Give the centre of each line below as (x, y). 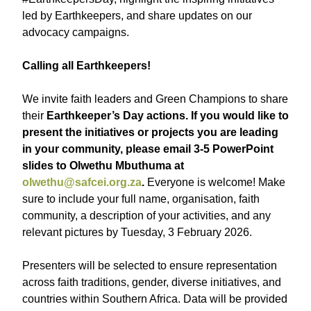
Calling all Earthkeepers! (86, 66)
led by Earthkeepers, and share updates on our (137, 16)
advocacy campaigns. (76, 32)
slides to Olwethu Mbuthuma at (103, 166)
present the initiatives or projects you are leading (150, 132)
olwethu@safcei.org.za (82, 182)
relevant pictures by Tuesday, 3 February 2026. (137, 232)
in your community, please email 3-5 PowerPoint (148, 149)
